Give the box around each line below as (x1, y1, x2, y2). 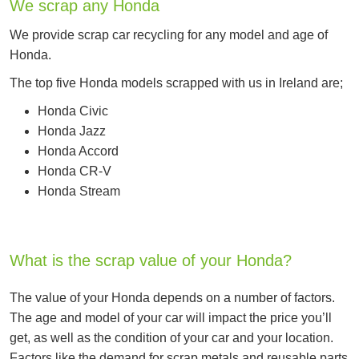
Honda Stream (38, 184, 120, 199)
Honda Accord (38, 144, 119, 159)
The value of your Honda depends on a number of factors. (10, 291, 335, 305)
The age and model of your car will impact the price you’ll (10, 311, 332, 325)
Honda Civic (38, 104, 108, 119)
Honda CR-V (38, 164, 111, 179)
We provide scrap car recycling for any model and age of (10, 28, 328, 42)
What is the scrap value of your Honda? (10, 252, 292, 270)
